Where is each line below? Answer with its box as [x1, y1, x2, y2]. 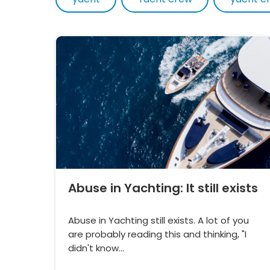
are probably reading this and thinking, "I [68, 228, 246, 241]
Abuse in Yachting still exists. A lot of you [68, 214, 249, 227]
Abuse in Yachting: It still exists [68, 180, 258, 197]
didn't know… [68, 242, 124, 255]
